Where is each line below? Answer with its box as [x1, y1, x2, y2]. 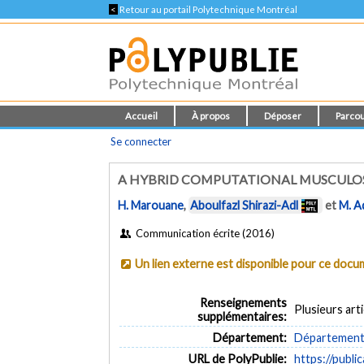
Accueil [125, 110, 158, 121]
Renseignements [199, 295, 287, 310]
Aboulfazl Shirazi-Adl [190, 198, 299, 213]
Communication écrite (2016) [132, 226, 275, 240]
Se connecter [110, 135, 172, 148]
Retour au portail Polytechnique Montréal [118, 4, 298, 15]
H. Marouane [118, 198, 184, 213]
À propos [192, 110, 231, 121]
